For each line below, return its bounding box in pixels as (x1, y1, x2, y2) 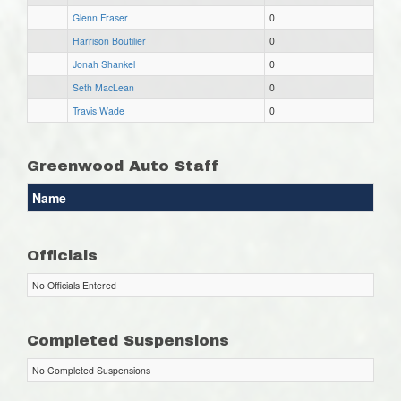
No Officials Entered (32, 277, 116, 292)
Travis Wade (73, 103, 124, 117)
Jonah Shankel (73, 56, 135, 71)
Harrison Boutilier (73, 33, 146, 47)
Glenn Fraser (73, 10, 128, 24)
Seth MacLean (73, 80, 134, 94)
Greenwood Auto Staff (27, 157, 218, 175)
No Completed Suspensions (32, 363, 150, 377)
